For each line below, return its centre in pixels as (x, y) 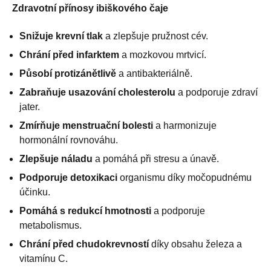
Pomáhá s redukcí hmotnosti (85, 211)
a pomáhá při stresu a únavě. (156, 158)
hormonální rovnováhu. (69, 140)
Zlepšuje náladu (56, 158)
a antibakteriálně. (154, 73)
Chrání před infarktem (69, 54)
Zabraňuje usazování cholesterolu (97, 92)
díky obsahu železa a (195, 244)
